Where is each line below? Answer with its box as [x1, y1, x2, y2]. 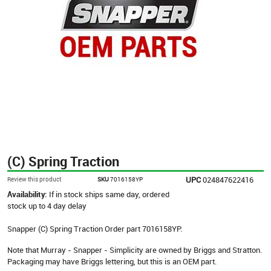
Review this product [7, 174, 61, 183]
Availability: [7, 188, 49, 200]
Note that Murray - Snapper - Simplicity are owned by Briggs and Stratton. [7, 244, 262, 255]
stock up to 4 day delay [7, 200, 87, 211]
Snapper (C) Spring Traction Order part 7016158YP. [7, 223, 182, 234]
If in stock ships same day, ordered [49, 188, 169, 200]
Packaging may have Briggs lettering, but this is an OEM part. [7, 255, 217, 267]
